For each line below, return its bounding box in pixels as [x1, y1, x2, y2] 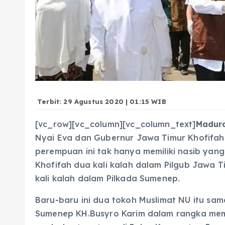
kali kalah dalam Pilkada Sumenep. [35, 173, 180, 183]
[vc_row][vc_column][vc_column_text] [35, 119, 196, 129]
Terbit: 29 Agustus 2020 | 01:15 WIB [35, 97, 166, 105]
